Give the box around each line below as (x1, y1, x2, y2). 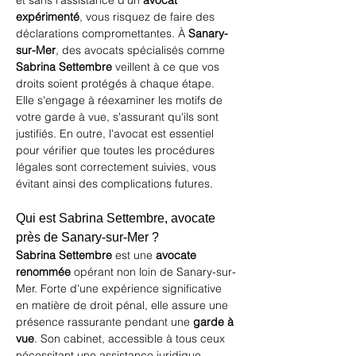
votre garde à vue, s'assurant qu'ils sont (16, 110, 222, 124)
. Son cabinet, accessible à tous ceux (34, 331, 228, 346)
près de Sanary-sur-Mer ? (16, 230, 159, 244)
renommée (16, 265, 71, 279)
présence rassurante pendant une (16, 315, 193, 329)
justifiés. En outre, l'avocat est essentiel (16, 126, 217, 141)
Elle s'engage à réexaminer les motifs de (16, 93, 226, 107)
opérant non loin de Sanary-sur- (71, 265, 236, 279)
